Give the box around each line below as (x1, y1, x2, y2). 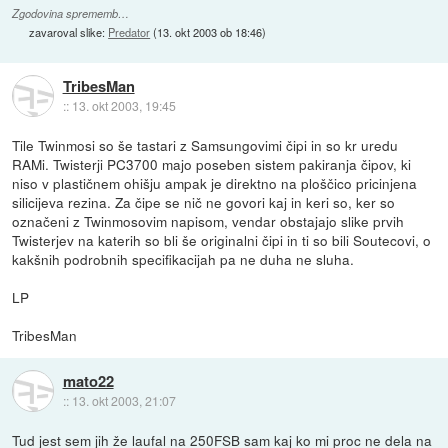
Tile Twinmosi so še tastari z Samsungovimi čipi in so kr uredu (12, 135, 399, 156)
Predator (108, 23, 151, 40)
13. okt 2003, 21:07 (71, 391, 176, 409)
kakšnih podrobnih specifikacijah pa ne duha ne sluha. (12, 249, 355, 270)
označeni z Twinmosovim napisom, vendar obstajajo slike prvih (12, 211, 405, 232)
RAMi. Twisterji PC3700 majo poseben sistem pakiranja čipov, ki (12, 154, 412, 175)
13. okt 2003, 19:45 (71, 96, 176, 114)
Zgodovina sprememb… (12, 5, 130, 21)
